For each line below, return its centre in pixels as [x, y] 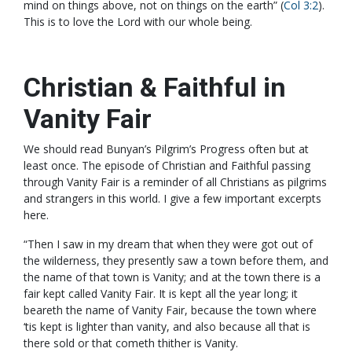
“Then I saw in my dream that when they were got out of [168, 244]
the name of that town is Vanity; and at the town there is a [172, 277]
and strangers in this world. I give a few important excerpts [172, 199]
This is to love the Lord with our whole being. [138, 22]
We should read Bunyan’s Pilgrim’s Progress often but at [166, 149]
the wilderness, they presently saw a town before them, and [176, 261]
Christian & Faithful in [155, 88]
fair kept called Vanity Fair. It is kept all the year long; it [161, 294]
